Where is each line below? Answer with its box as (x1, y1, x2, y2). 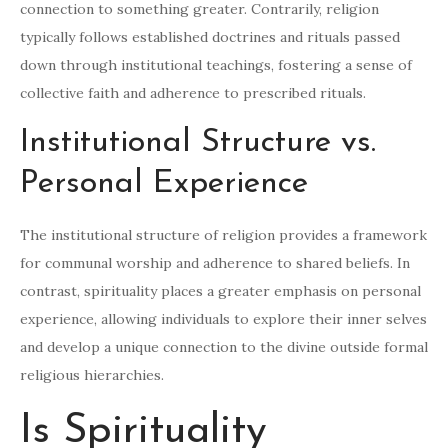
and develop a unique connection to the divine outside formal (20, 338, 428, 357)
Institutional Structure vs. (20, 127, 376, 160)
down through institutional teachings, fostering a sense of (20, 56, 412, 75)
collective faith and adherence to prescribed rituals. (20, 84, 366, 103)
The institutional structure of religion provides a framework (20, 226, 427, 245)
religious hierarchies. (20, 366, 164, 385)
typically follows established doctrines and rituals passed (20, 28, 400, 47)
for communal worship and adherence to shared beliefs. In (20, 254, 410, 273)
